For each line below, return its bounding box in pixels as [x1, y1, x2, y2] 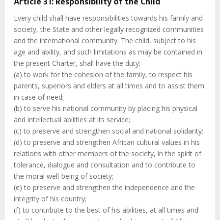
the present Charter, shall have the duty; [14, 58, 140, 68]
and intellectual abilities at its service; [14, 115, 130, 125]
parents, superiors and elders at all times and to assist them [14, 81, 204, 91]
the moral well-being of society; [14, 171, 113, 181]
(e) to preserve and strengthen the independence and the [14, 183, 195, 192]
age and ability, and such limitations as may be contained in [14, 47, 202, 57]
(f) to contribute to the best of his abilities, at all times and [14, 205, 198, 215]
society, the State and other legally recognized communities [14, 25, 204, 34]
